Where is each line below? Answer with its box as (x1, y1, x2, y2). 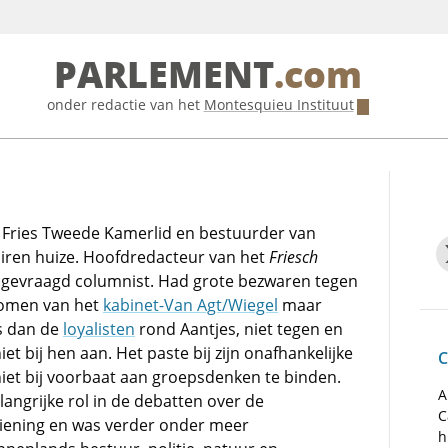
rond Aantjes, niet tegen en (135, 318, 343, 340)
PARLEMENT (53, 54, 274, 97)
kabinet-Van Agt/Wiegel (103, 294, 278, 316)
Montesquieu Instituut (203, 95, 354, 114)
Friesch (269, 246, 318, 268)
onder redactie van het (46, 95, 204, 114)
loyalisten (63, 318, 135, 340)
